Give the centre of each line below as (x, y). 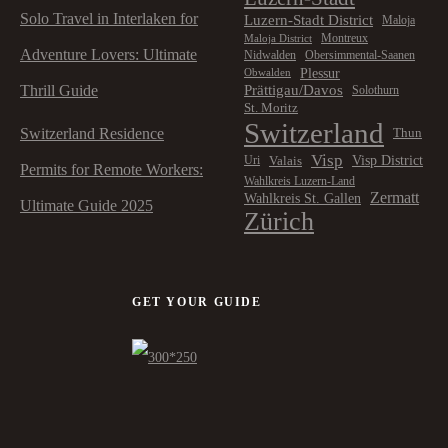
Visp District (387, 160)
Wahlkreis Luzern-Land (299, 180)
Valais (285, 160)
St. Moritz (271, 107)
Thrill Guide (59, 91)
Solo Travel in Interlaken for (109, 19)
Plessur (320, 72)
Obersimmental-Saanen (360, 55)
